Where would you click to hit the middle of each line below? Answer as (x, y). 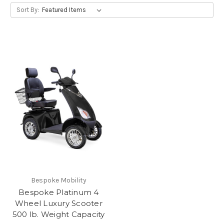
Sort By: (27, 9)
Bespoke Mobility (58, 180)
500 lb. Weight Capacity (58, 214)
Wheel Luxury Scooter (58, 203)
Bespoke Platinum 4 (59, 192)
